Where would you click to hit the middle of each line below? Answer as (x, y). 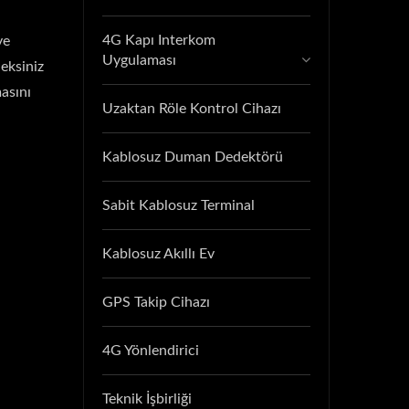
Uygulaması (139, 60)
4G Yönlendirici (151, 351)
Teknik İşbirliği (147, 399)
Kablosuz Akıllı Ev (158, 254)
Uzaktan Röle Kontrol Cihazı (192, 109)
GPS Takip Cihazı (156, 302)
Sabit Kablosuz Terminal (178, 205)
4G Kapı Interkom (159, 40)
